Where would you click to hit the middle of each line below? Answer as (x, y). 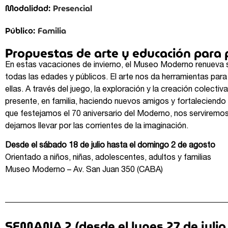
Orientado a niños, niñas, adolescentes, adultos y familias (108, 159)
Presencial (73, 8)
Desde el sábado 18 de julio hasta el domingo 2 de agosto (110, 146)
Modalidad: (28, 9)
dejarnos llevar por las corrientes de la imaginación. (97, 126)
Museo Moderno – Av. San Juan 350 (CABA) (84, 171)
